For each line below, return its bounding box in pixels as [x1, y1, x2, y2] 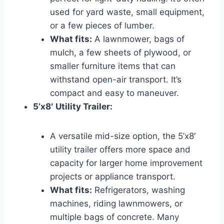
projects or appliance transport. [50, 171, 175, 181]
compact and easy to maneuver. [50, 87, 179, 98]
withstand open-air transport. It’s [50, 74, 181, 84]
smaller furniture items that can [50, 60, 175, 71]
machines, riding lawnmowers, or [50, 198, 182, 208]
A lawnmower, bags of [92, 33, 184, 44]
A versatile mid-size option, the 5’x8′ [50, 130, 196, 141]
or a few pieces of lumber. [50, 20, 154, 30]
